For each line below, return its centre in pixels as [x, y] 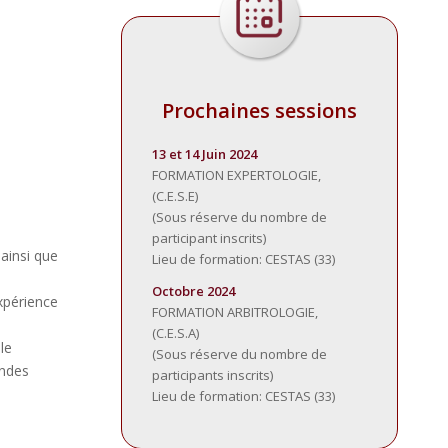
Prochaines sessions [260, 110]
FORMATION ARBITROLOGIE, [235, 311]
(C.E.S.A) [176, 332]
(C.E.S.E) [175, 195]
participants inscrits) [213, 374]
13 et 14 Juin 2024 [205, 153]
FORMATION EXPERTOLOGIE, [237, 174]
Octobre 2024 [194, 290]
